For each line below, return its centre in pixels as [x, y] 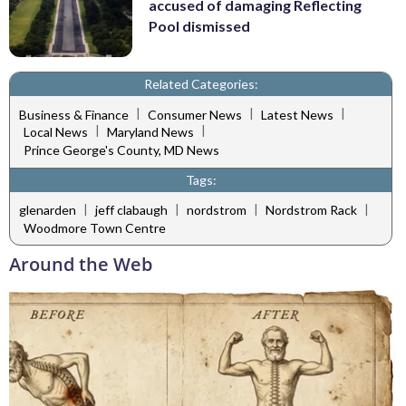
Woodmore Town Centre [95, 227]
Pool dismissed [199, 25]
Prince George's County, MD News [121, 150]
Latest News [297, 114]
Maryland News [150, 132]
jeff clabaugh [131, 210]
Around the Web [81, 265]
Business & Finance [74, 114]
